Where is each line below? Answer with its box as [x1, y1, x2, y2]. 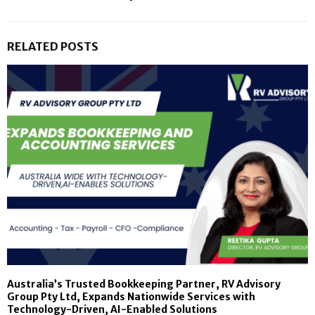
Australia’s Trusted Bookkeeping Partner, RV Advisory [7, 278, 281, 291]
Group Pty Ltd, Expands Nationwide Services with [7, 290, 255, 304]
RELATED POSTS [7, 39, 98, 53]
